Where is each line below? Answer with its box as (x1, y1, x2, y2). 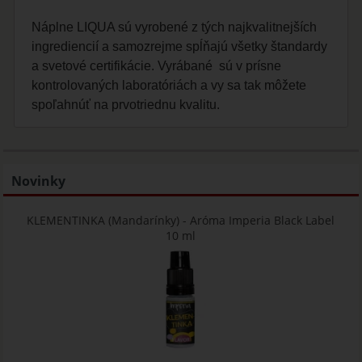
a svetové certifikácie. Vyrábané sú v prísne (32, 58, 282, 73)
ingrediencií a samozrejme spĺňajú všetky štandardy (32, 39, 328, 53)
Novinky (11, 171, 66, 190)
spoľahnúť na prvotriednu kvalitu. (32, 97, 221, 112)
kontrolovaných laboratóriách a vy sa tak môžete (32, 78, 307, 92)
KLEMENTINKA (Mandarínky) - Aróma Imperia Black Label (27, 212, 335, 228)
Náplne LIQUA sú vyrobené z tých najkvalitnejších (32, 19, 318, 34)
